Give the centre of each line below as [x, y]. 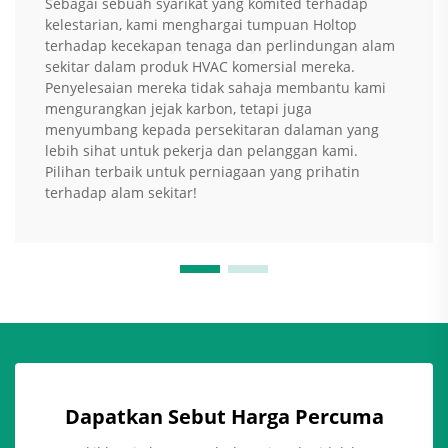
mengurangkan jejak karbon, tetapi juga [178, 109]
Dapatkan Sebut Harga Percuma [224, 417]
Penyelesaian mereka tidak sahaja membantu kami [215, 88]
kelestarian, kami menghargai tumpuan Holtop [201, 25]
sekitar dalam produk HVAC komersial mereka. [200, 67]
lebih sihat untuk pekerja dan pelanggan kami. [201, 151]
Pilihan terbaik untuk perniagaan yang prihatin [202, 172]
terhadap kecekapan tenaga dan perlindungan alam [220, 46]
